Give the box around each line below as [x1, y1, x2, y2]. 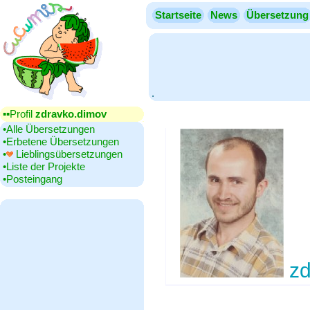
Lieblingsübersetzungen [13, 148, 122, 160]
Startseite [155, 9, 201, 21]
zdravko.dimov [35, 108, 107, 120]
